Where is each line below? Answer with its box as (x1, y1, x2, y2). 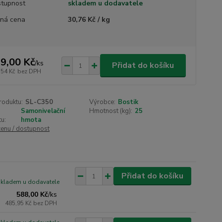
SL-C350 (25, 98, 53, 107)
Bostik (118, 98, 139, 107)
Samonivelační (20, 107, 65, 115)
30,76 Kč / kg (67, 15, 110, 24)
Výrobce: (89, 98, 116, 107)
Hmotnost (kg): (89, 107, 133, 115)
